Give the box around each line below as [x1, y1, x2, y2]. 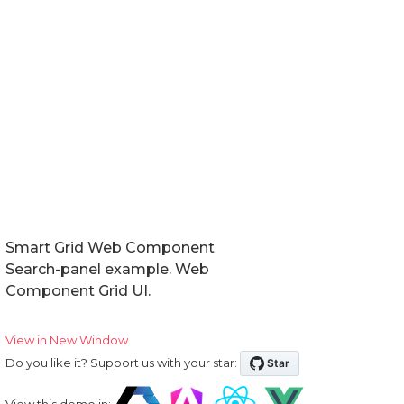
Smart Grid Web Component [5, 238, 215, 256]
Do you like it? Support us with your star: [5, 354, 237, 370]
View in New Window [5, 332, 128, 347]
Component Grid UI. [5, 281, 151, 299]
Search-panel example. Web [5, 260, 209, 278]
